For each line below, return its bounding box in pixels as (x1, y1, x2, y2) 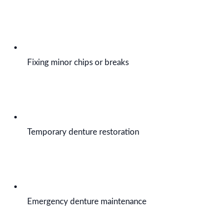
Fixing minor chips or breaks (27, 58, 129, 67)
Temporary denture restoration (27, 128, 139, 136)
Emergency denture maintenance (27, 197, 147, 206)
